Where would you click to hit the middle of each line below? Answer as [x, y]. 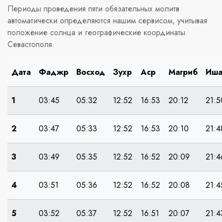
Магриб [183, 72]
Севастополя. [31, 44]
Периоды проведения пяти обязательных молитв [93, 8]
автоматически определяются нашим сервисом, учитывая [107, 20]
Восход [91, 72]
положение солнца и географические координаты [96, 32]
